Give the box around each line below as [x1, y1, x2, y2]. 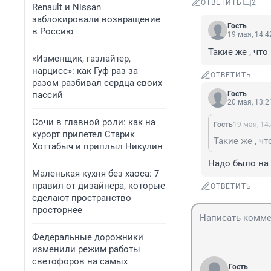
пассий [32, 90, 63, 100]
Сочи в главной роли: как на [32, 117, 155, 128]
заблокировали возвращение [32, 14, 160, 25]
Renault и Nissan [32, 2, 101, 13]
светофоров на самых [32, 256, 128, 267]
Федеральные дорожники [32, 232, 143, 243]
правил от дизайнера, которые [32, 180, 165, 191]
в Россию [32, 26, 73, 37]
